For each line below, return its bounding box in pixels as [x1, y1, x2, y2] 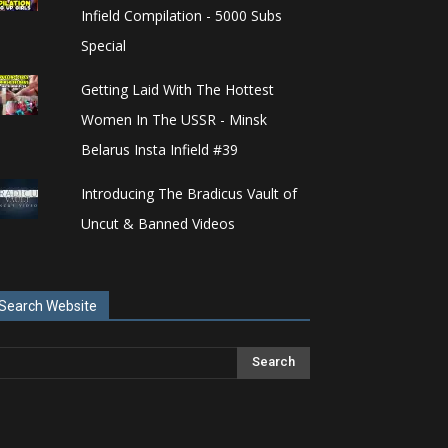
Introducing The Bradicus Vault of [80, 183, 297, 203]
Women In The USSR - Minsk [80, 109, 267, 129]
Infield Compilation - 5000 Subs [80, 5, 282, 25]
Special [80, 35, 126, 55]
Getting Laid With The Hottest [80, 79, 274, 99]
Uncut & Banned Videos [80, 213, 235, 233]
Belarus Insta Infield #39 [80, 139, 238, 159]
